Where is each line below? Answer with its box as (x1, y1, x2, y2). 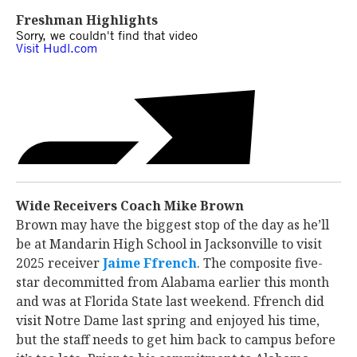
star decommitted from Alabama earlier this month (16, 273, 329, 291)
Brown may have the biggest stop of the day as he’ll (16, 216, 329, 233)
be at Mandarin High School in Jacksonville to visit (16, 235, 322, 253)
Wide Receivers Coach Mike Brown (16, 197, 247, 214)
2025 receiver (16, 254, 103, 272)
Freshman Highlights (16, 11, 161, 29)
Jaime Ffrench (103, 254, 197, 272)
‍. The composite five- (197, 254, 323, 272)
